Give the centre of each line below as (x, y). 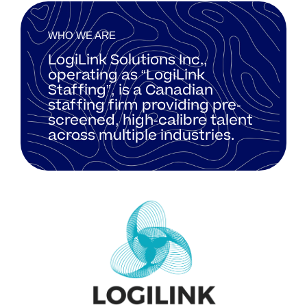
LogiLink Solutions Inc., (128, 60)
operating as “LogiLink (126, 75)
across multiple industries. (141, 135)
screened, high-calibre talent (150, 120)
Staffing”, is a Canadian (131, 90)
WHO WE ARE (82, 35)
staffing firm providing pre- (145, 105)
